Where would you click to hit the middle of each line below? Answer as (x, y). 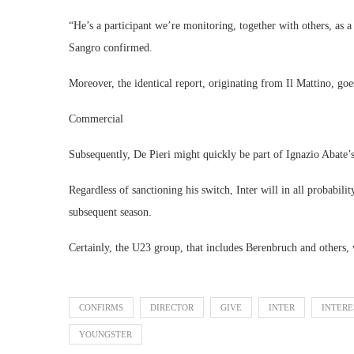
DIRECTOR (172, 307)
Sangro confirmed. (111, 48)
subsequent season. (110, 212)
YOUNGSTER (105, 334)
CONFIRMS (101, 307)
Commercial (96, 119)
